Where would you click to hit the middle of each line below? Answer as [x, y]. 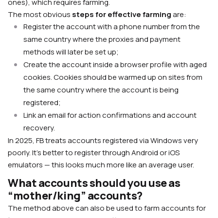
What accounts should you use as [94, 183]
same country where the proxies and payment [102, 39]
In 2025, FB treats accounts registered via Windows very [103, 141]
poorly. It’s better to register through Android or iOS [94, 153]
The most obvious [40, 15]
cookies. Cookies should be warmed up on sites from [113, 77]
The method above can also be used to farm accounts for [107, 208]
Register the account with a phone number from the [112, 27]
